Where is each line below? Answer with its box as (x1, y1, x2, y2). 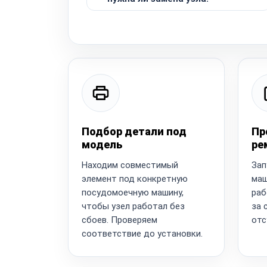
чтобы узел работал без (82, 200, 185, 212)
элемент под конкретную (82, 173, 188, 184)
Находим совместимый (82, 159, 178, 170)
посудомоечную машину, (82, 187, 184, 198)
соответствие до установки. (82, 228, 203, 239)
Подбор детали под (82, 125, 187, 138)
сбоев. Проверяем (82, 214, 157, 225)
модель (82, 138, 122, 151)
